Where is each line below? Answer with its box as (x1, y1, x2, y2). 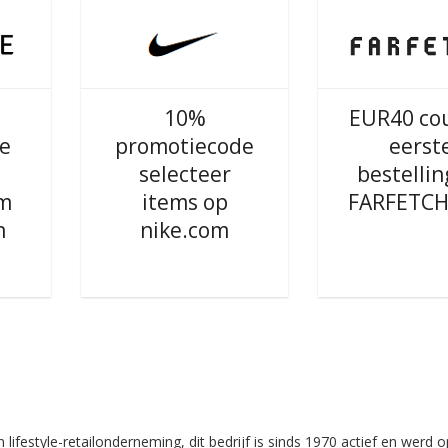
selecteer (138, 160, 231, 188)
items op (141, 188, 228, 216)
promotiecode (115, 132, 254, 160)
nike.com (140, 216, 229, 244)
